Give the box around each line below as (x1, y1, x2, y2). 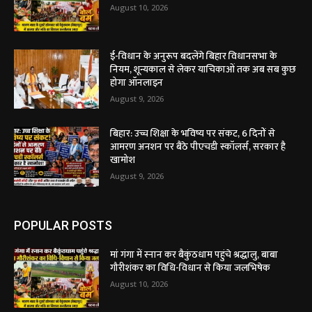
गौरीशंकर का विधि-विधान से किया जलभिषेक (110, 259, 271, 276)
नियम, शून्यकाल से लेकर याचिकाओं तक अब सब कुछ (110, 61, 297, 77)
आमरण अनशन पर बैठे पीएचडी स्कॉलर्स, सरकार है (110, 139, 286, 155)
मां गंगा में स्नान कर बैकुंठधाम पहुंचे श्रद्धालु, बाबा (110, 246, 279, 263)
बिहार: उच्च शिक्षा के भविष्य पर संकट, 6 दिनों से (110, 125, 276, 142)
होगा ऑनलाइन (110, 74, 164, 91)
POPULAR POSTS (14, 217, 112, 233)
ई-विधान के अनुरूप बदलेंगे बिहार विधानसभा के (110, 47, 278, 64)
